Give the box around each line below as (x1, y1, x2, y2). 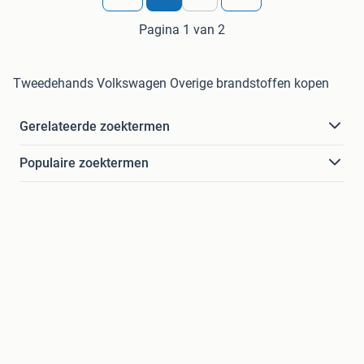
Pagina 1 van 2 (139, 21, 225, 37)
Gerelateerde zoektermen (19, 118, 170, 134)
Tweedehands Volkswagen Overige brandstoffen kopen (13, 75, 329, 91)
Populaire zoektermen (19, 154, 149, 171)
